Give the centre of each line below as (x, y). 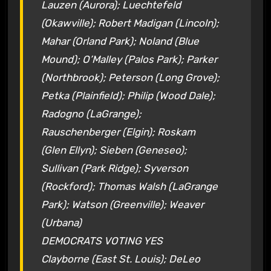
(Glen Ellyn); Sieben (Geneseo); (114, 150)
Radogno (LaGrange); (91, 113)
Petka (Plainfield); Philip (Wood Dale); (128, 95)
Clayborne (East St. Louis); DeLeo (120, 259)
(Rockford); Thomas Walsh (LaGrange (129, 186)
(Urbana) (61, 222)
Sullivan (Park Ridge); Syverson (114, 168)
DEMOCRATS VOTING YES (102, 240)
